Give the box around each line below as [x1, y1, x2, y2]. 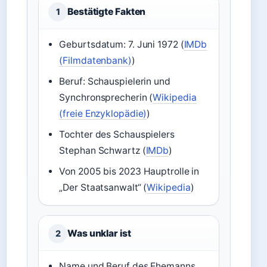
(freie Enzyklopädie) [59, 108, 147, 119]
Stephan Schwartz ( [59, 145, 146, 156]
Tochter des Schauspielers [59, 129, 175, 140]
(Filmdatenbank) [59, 55, 132, 66]
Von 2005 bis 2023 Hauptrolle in [59, 166, 200, 177]
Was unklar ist [67, 228, 131, 239]
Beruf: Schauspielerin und [59, 76, 170, 87]
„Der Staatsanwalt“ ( [59, 182, 147, 193]
